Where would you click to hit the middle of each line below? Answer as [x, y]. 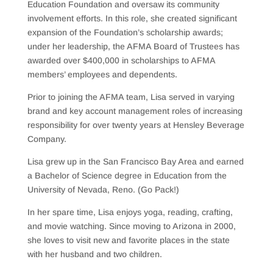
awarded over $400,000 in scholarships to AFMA [121, 60]
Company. [47, 139]
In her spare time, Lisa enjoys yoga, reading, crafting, [130, 212]
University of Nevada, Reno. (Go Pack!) [103, 189]
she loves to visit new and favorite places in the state [128, 240]
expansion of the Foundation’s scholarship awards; [125, 32]
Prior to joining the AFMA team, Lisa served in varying [131, 97]
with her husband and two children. [94, 254]
